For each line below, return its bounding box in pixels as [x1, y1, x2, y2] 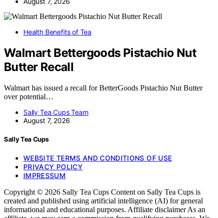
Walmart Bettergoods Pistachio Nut [4, 45, 197, 60]
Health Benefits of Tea [23, 27, 92, 36]
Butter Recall [4, 59, 74, 74]
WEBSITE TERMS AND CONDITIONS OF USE [23, 154, 172, 163]
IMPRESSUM [23, 171, 66, 180]
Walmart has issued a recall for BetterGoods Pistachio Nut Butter [4, 83, 202, 92]
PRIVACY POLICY [23, 163, 83, 171]
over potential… [4, 92, 54, 101]
